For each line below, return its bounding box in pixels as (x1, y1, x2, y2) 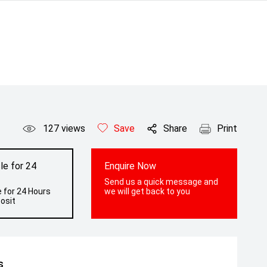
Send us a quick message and (104, 177, 219, 187)
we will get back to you (104, 187, 191, 196)
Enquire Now (104, 160, 157, 172)
